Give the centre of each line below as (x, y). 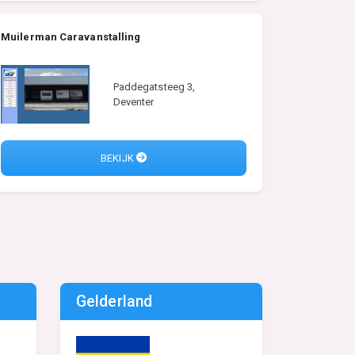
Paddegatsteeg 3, (154, 87)
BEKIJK (118, 158)
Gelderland (114, 302)
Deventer (134, 102)
